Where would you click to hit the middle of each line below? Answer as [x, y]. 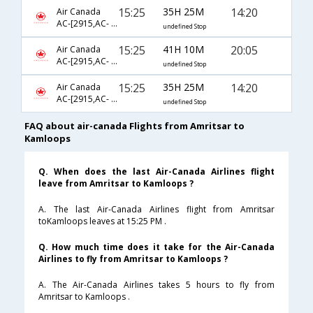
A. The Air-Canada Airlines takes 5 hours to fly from [156, 285]
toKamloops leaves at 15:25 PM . [102, 221]
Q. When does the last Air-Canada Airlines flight [156, 172]
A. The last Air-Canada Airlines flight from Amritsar [156, 210]
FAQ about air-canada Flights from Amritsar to [134, 126]
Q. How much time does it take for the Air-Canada [156, 247]
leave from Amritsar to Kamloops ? [116, 184]
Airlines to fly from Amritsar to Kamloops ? [133, 259]
